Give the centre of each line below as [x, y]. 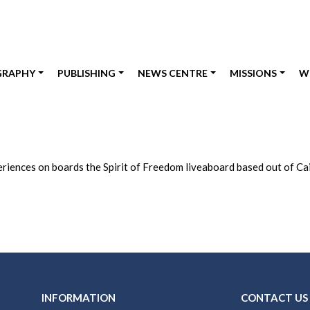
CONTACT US [274, 298]
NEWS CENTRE [173, 73]
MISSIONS [254, 73]
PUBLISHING [87, 73]
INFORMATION [79, 298]
